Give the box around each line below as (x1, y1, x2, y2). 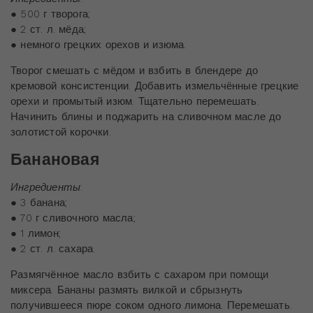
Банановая (10, 150, 99, 169)
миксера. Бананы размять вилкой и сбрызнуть (10, 284, 243, 297)
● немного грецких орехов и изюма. (10, 38, 187, 52)
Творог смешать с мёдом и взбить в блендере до (10, 64, 258, 78)
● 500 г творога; (10, 8, 91, 21)
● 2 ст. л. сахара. (10, 242, 96, 256)
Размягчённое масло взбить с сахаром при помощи (10, 268, 269, 282)
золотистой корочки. (10, 126, 111, 139)
